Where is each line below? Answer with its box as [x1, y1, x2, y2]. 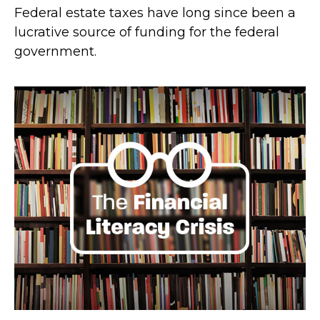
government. [14, 43, 96, 59]
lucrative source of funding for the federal [14, 24, 279, 40]
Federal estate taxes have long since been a [14, 4, 296, 21]
